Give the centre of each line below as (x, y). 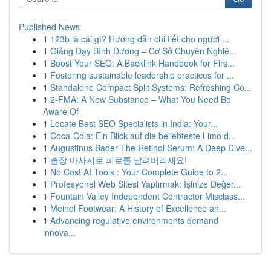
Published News (49, 27)
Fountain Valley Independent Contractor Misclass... (148, 196)
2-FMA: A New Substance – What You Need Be (141, 99)
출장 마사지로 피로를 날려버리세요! (119, 160)
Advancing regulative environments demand (134, 220)
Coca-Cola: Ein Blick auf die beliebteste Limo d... (143, 135)
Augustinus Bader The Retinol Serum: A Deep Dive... (151, 148)
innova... (59, 232)
